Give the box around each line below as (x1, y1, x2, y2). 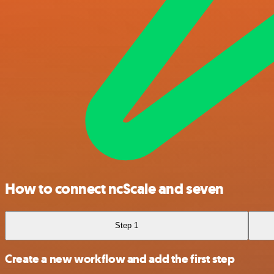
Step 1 (115, 221, 139, 231)
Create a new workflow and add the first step (5, 251, 235, 267)
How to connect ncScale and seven (5, 179, 224, 199)
